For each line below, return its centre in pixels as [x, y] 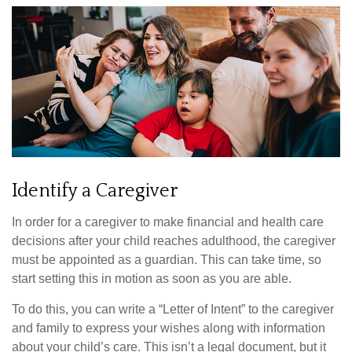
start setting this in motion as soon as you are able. [152, 278]
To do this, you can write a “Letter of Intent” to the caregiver [173, 309]
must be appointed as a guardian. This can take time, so [167, 259]
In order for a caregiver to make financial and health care [168, 222]
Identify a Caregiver [95, 191]
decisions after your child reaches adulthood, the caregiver [174, 240]
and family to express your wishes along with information [169, 328]
